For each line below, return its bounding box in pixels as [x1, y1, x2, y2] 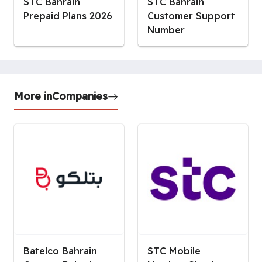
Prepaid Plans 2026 [23, 9, 112, 22]
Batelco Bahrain [23, 244, 97, 257]
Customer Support [147, 9, 235, 22]
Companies [52, 89, 108, 102]
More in [14, 89, 52, 102]
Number [147, 23, 185, 36]
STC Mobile [147, 244, 201, 257]
